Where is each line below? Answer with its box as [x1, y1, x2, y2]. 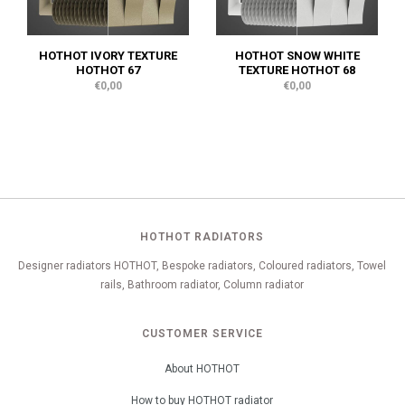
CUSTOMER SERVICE [141, 327, 263, 341]
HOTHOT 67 [76, 63, 140, 78]
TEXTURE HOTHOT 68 [239, 63, 355, 78]
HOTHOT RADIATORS [140, 231, 264, 244]
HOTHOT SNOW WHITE [234, 49, 360, 63]
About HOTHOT [165, 363, 240, 376]
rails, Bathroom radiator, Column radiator [100, 278, 304, 292]
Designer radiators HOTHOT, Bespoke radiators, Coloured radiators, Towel [18, 259, 386, 273]
